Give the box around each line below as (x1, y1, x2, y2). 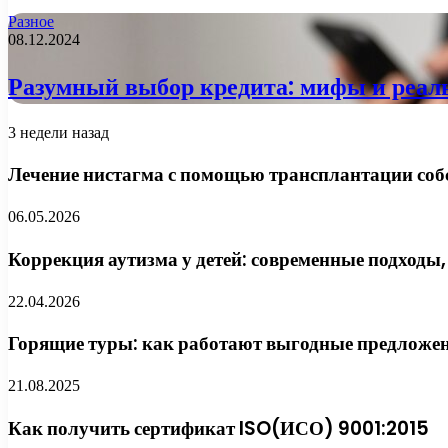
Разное (8, 12, 54, 30)
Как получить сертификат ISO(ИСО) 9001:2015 (8, 414, 429, 442)
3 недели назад (8, 123, 109, 141)
